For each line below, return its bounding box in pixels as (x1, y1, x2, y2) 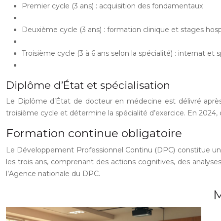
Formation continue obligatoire (6, 126, 182, 140)
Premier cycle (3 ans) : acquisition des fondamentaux (22, 1, 203, 10)
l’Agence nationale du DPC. (6, 169, 100, 178)
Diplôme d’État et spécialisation (6, 79, 170, 91)
